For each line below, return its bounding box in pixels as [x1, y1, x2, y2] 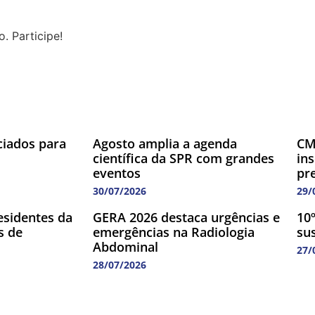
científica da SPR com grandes [93, 150, 274, 167]
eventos [93, 165, 141, 182]
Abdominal [93, 238, 158, 256]
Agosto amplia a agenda [93, 135, 237, 153]
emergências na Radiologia [93, 224, 255, 241]
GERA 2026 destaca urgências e [93, 209, 280, 226]
